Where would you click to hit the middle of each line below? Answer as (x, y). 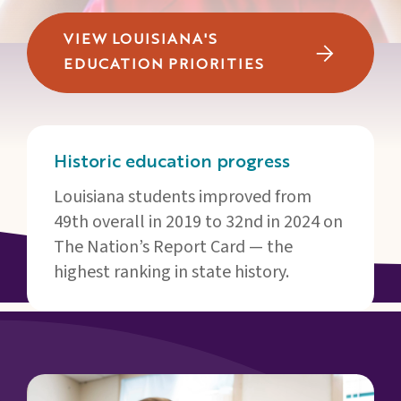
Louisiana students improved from (183, 196)
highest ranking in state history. (171, 272)
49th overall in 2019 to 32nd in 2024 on (198, 222)
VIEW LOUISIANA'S (141, 40)
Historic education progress (172, 162)
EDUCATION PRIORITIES (164, 65)
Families (75, 12)
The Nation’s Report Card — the (173, 247)
